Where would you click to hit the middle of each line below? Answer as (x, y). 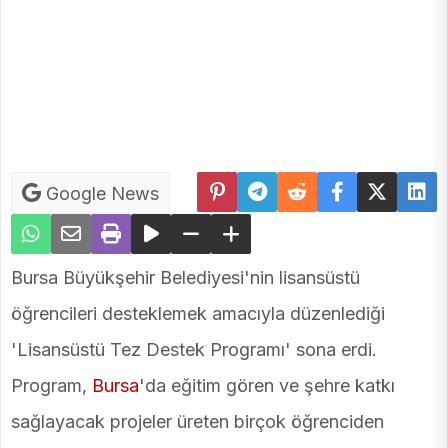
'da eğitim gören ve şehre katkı (267, 385)
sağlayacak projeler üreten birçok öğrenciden (197, 421)
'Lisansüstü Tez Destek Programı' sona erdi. (194, 349)
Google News (100, 193)
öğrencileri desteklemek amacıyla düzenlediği (198, 313)
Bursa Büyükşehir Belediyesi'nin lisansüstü (185, 277)
